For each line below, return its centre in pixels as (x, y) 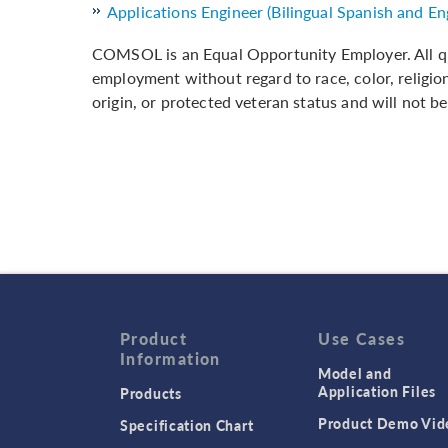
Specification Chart (187, 425)
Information (170, 359)
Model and (355, 373)
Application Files (377, 391)
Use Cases (362, 339)
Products (151, 393)
